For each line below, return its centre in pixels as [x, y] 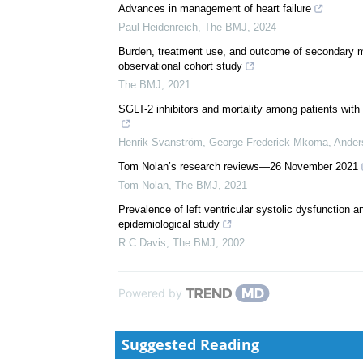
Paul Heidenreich [158, 28]
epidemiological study [169, 224]
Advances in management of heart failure [215, 9]
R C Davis [142, 243]
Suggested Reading [190, 345]
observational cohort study [180, 66]
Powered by [150, 293]
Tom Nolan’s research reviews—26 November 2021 [238, 167]
